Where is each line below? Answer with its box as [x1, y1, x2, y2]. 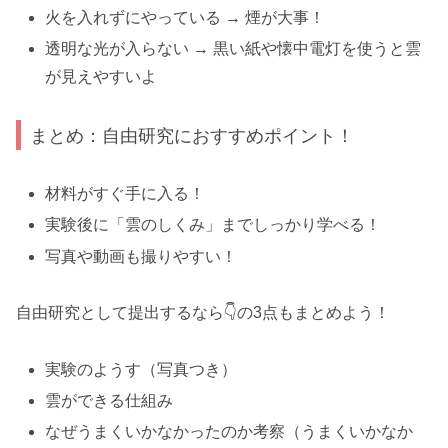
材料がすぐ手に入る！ [45, 185, 206, 203]
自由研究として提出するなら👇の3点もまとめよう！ [16, 304, 390, 322]
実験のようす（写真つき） [45, 361, 238, 379]
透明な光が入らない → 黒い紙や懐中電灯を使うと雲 [45, 40, 422, 58]
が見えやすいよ [45, 68, 158, 86]
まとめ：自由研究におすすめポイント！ [30, 124, 355, 146]
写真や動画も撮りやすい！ [45, 247, 238, 265]
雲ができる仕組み [45, 392, 174, 410]
